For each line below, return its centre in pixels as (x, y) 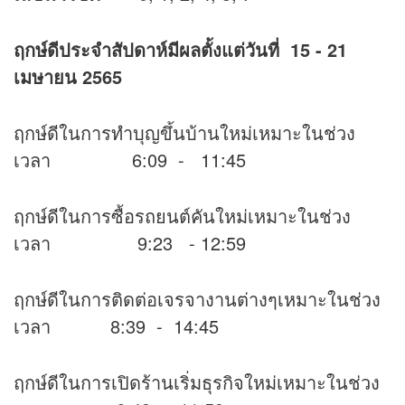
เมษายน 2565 (68, 77)
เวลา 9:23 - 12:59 (130, 243)
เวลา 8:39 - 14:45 (116, 326)
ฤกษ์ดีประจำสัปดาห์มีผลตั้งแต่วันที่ (146, 50)
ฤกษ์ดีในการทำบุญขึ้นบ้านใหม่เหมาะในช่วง (184, 133)
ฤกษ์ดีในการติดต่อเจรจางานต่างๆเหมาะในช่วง (197, 299)
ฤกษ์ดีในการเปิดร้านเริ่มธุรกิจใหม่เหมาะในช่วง (197, 382)
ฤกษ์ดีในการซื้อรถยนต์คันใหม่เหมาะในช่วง (182, 216)
